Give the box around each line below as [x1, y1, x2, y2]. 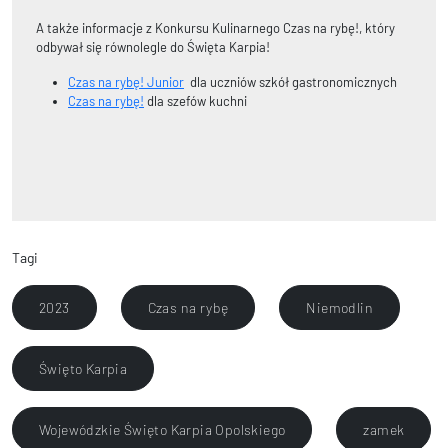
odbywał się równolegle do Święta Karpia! [36, 38, 270, 55]
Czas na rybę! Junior [68, 73, 184, 90]
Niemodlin [306, 298, 374, 316]
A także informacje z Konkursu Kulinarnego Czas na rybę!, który [36, 19, 395, 36]
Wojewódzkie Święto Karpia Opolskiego [39, 420, 286, 438]
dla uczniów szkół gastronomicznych [184, 73, 397, 90]
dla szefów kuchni [144, 92, 247, 109]
